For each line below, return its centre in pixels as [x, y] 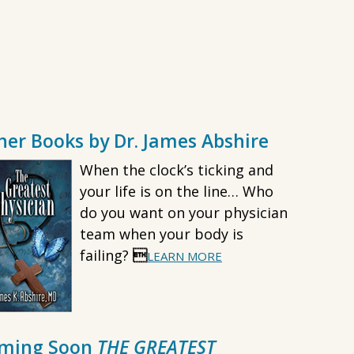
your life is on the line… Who [177, 191]
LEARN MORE [185, 256]
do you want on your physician [184, 213]
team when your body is [162, 234]
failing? [106, 255]
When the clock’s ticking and [177, 170]
